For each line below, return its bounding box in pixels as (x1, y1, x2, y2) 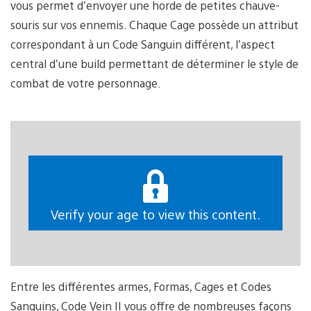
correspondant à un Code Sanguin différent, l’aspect (10, 36, 275, 51)
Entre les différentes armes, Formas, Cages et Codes (10, 278, 271, 294)
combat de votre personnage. (10, 75, 161, 90)
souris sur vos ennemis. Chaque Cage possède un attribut (10, 17, 299, 32)
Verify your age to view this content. (51, 206, 260, 223)
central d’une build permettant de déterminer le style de (10, 56, 299, 71)
